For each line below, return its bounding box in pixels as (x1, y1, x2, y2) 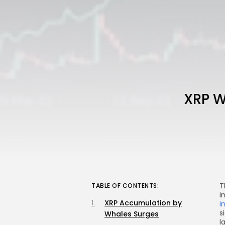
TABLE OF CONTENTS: (91, 181, 159, 190)
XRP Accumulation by (104, 197, 182, 208)
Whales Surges (104, 208, 159, 219)
